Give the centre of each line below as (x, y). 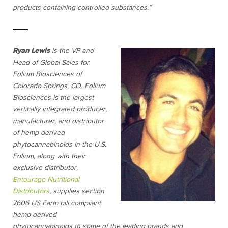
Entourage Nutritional (46, 179)
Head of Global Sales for (51, 62)
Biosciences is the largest (53, 97)
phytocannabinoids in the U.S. (60, 144)
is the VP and (72, 51)
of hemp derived (39, 133)
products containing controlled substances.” (82, 7)
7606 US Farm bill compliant (57, 203)
